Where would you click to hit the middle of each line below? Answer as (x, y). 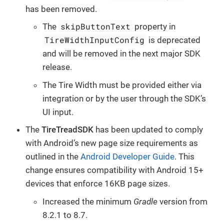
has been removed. (61, 9)
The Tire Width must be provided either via (122, 85)
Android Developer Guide (127, 157)
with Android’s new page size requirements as (112, 143)
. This (184, 157)
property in (154, 27)
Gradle (145, 201)
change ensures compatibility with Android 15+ (114, 170)
